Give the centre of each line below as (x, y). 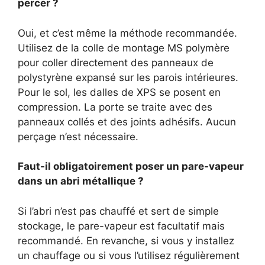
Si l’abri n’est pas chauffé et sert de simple (118, 211)
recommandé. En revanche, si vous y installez (126, 240)
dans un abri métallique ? (81, 181)
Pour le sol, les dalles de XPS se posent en (119, 92)
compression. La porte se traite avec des (115, 107)
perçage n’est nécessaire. (78, 136)
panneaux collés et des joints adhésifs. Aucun (127, 122)
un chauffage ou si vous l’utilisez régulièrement (129, 255)
